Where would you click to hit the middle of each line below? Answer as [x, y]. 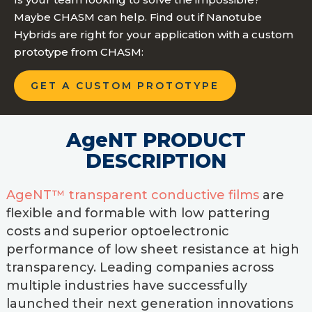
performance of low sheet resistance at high [153, 250]
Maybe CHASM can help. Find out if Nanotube [138, 17]
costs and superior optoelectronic [117, 232]
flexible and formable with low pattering [138, 213]
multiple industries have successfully [126, 286]
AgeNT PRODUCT [156, 140]
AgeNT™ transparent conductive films [132, 195]
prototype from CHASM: [79, 52]
